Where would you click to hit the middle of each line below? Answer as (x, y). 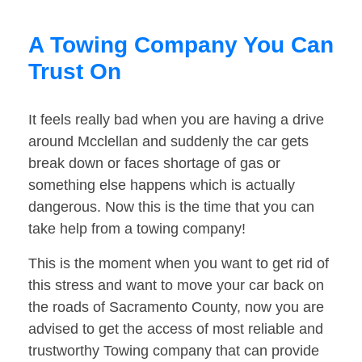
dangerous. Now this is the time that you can (171, 207)
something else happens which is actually (162, 185)
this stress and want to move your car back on (176, 286)
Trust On (75, 72)
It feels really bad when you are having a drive (176, 120)
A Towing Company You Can (181, 45)
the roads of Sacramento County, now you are (176, 307)
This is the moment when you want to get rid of (179, 264)
